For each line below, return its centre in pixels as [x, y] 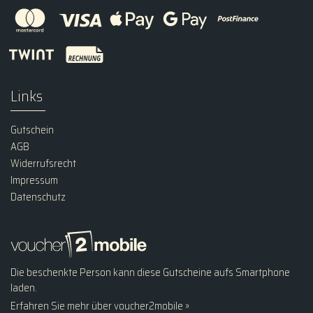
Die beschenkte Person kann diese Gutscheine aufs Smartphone [150, 273]
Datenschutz [38, 197]
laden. [24, 288]
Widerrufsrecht [43, 163]
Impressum [34, 180]
